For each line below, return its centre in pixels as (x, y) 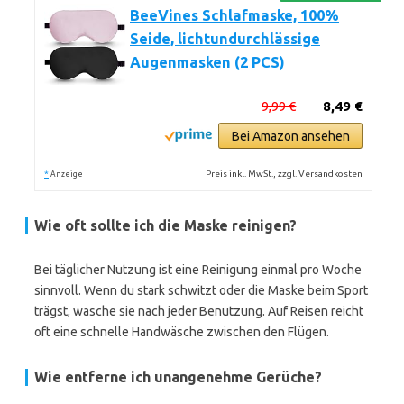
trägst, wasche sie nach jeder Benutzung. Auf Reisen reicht (199, 311)
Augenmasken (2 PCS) (207, 62)
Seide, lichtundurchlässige (225, 39)
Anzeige (67, 174)
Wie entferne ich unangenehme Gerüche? (178, 377)
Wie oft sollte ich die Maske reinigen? (165, 225)
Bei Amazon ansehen (290, 136)
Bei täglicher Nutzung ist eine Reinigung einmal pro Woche (198, 270)
